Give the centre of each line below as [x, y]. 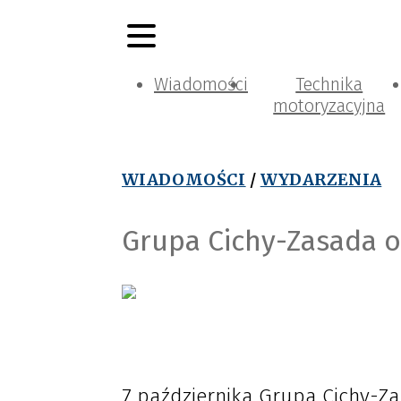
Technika [329, 84]
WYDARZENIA [321, 179]
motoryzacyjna [329, 106]
